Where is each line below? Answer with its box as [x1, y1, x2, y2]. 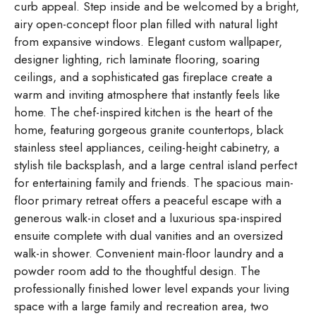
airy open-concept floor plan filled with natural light [14, 16, 277, 33]
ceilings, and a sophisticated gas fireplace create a [14, 68, 272, 86]
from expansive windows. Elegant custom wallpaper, [14, 33, 282, 51]
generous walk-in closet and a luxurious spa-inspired [14, 209, 281, 227]
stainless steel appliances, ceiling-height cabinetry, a [14, 139, 279, 157]
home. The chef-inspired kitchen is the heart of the [14, 104, 273, 121]
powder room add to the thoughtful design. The [14, 262, 260, 280]
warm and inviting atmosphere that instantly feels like [14, 86, 280, 104]
